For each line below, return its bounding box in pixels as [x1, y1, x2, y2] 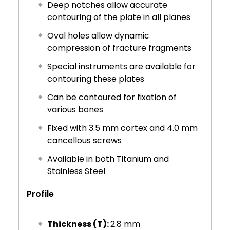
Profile [27, 187, 54, 200]
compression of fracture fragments [47, 42, 192, 54]
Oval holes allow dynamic [47, 29, 150, 42]
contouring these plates [47, 72, 145, 85]
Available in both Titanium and [47, 152, 169, 165]
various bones [47, 103, 104, 116]
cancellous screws [47, 134, 122, 146]
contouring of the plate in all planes [47, 11, 191, 23]
